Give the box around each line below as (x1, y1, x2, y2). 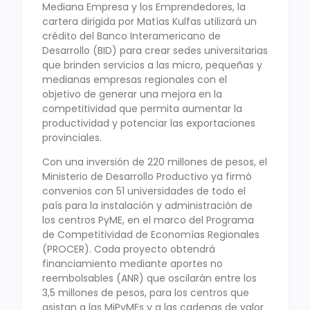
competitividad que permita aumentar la (42, 101, 242, 116)
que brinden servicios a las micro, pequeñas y (42, 57, 262, 72)
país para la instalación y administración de (42, 199, 253, 213)
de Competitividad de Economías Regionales (42, 228, 259, 242)
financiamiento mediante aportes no (42, 257, 223, 271)
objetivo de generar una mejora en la (42, 86, 222, 101)
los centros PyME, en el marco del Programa (42, 213, 254, 228)
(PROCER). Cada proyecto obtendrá (42, 242, 215, 257)
